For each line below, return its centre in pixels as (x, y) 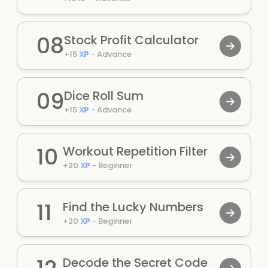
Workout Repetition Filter (135, 151)
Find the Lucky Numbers (133, 207)
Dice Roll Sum (104, 96)
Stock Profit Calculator (131, 40)
